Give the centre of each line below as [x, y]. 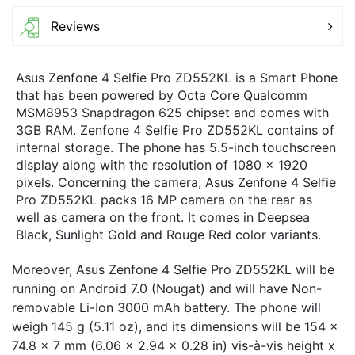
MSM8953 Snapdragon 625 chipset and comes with [172, 112]
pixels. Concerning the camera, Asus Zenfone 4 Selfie [176, 182]
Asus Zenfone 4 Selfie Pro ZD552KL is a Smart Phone [177, 77]
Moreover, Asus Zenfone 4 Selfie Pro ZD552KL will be [173, 269]
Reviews [75, 26]
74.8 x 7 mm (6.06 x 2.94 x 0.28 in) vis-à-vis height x [174, 345]
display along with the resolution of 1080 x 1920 [162, 164]
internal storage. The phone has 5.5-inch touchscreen [176, 147]
